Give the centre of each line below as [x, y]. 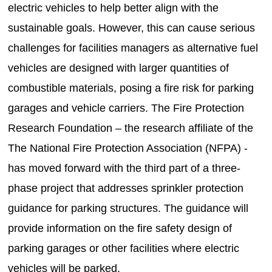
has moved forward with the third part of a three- [124, 168]
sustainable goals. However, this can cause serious [132, 28]
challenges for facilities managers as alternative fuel [133, 48]
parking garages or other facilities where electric [124, 248]
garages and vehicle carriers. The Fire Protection [126, 108]
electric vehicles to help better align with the [114, 8]
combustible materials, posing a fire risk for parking [131, 88]
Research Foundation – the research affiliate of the [131, 128]
